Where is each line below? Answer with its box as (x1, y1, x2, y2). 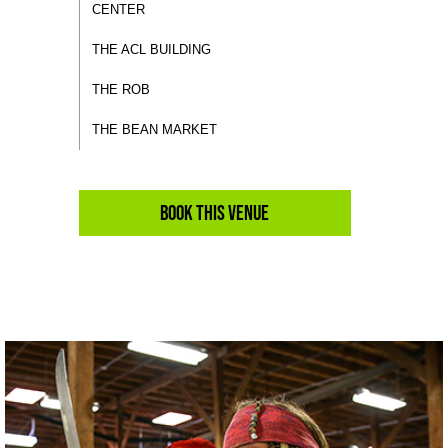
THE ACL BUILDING (91, 42, 211, 57)
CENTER (91, 2, 145, 17)
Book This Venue (160, 201, 270, 224)
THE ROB (91, 82, 150, 97)
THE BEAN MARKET (91, 122, 217, 137)
